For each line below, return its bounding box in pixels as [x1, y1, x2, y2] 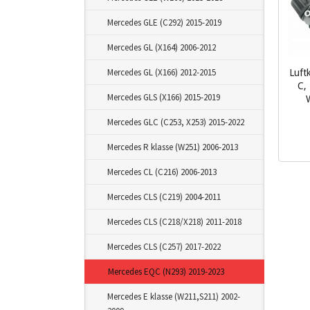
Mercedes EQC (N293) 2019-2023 [108, 266, 224, 277]
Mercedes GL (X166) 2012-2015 [107, 66, 216, 78]
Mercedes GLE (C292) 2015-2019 [107, 17, 221, 28]
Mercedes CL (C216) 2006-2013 [107, 166, 217, 178]
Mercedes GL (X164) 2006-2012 [107, 42, 216, 53]
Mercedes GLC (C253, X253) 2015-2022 [107, 116, 244, 128]
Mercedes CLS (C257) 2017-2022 [107, 241, 221, 253]
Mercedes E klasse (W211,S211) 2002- [107, 291, 240, 302]
